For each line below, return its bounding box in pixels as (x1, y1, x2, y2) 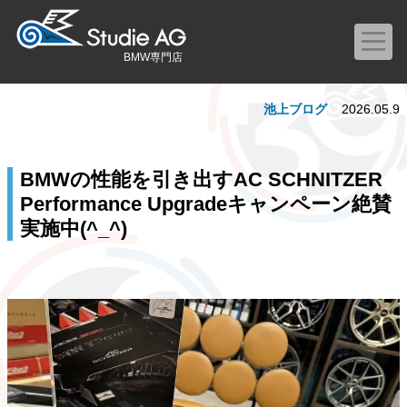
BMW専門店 (124, 51, 183, 64)
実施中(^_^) (20, 217, 127, 240)
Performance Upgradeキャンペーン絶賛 (20, 193, 392, 215)
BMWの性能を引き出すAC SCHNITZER (20, 168, 382, 191)
